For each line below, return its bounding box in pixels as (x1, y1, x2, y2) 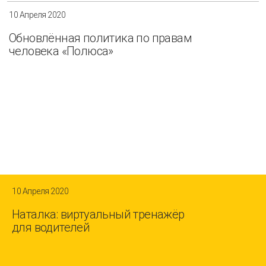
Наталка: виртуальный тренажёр (12, 207, 185, 221)
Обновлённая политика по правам (9, 31, 192, 46)
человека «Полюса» (9, 44, 113, 59)
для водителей (12, 220, 90, 235)
